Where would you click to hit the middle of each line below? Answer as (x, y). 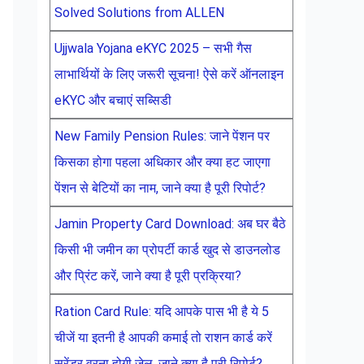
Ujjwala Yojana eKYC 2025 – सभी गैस (153, 48)
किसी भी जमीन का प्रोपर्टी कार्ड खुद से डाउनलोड (167, 250)
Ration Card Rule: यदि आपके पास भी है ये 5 (162, 312)
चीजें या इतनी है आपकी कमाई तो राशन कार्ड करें (163, 338)
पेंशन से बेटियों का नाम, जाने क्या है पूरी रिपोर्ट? (160, 188)
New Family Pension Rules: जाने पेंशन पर (162, 136)
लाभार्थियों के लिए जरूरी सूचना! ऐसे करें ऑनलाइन (169, 74)
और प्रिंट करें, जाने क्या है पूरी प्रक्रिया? (148, 276)
